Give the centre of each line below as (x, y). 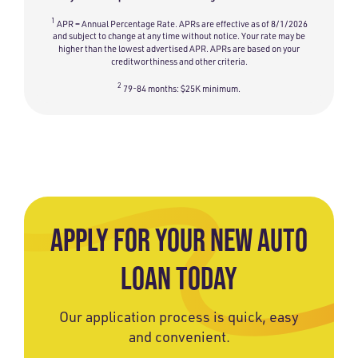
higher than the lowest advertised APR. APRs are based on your (179, 49)
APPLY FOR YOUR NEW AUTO (179, 239)
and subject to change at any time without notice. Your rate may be (179, 36)
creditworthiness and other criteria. (179, 62)
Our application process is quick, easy (179, 316)
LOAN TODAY (179, 278)
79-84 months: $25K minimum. (182, 89)
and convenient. (179, 336)
